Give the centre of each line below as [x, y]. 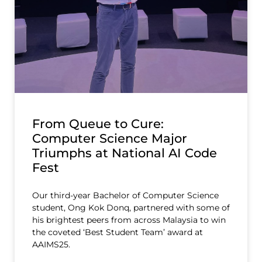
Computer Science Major [110, 139]
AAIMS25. [51, 245]
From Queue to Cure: [98, 124]
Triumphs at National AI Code [125, 153]
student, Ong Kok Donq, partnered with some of [131, 208]
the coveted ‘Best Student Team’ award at [118, 232]
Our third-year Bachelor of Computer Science [125, 196]
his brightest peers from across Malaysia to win [129, 220]
